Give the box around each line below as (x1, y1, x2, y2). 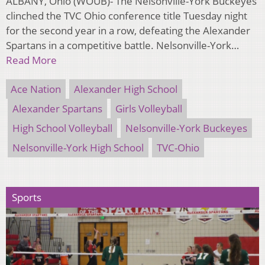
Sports (12, 190, 41, 204)
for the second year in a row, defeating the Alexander (6, 23, 250, 37)
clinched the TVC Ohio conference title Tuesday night (6, 8, 247, 22)
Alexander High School (74, 82, 177, 96)
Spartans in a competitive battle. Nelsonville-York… (6, 38, 239, 52)
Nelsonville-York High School (12, 140, 144, 154)
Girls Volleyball (115, 101, 182, 115)
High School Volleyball (12, 121, 112, 135)
